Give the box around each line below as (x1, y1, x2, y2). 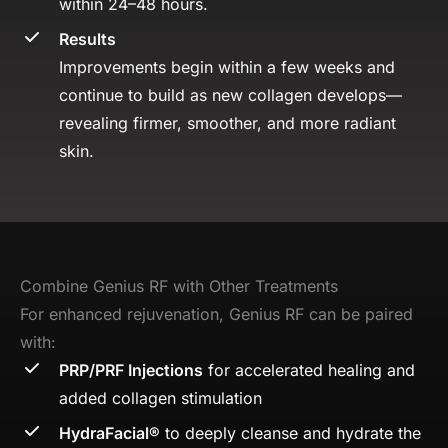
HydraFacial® (59, 422, 160, 443)
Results (59, 28, 116, 49)
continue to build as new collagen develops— (59, 84, 402, 105)
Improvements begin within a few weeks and (59, 56, 395, 77)
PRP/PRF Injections (59, 359, 203, 380)
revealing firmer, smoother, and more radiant (59, 112, 396, 133)
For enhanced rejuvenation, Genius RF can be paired (20, 303, 413, 324)
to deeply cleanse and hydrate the (160, 422, 421, 443)
